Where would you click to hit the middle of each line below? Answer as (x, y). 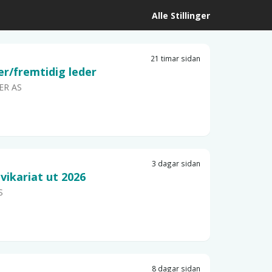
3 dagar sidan (176, 163)
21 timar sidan (175, 58)
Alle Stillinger (181, 15)
